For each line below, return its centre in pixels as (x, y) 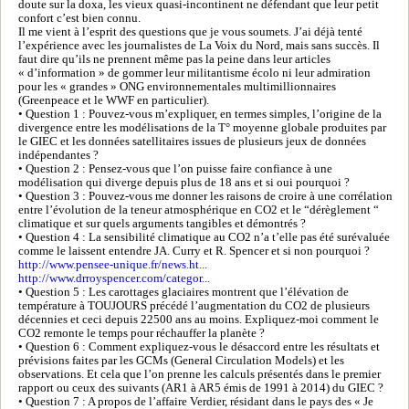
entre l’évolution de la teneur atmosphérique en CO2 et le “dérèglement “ (199, 210)
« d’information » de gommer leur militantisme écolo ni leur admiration (194, 73)
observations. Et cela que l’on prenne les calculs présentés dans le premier (199, 374)
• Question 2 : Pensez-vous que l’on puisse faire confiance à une (175, 168)
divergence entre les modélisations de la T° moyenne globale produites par (202, 127)
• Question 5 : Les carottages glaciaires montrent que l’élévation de (184, 292)
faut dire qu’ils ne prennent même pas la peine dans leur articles (174, 59)
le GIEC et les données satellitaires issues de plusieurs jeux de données (192, 141)
